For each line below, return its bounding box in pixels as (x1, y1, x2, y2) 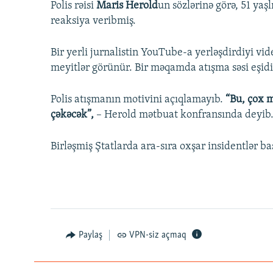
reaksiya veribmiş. (51, 15, 136, 27)
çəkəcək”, (51, 109, 96, 121)
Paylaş (78, 230, 102, 241)
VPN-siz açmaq (129, 230, 186, 241)
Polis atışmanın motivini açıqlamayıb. (51, 94, 225, 106)
